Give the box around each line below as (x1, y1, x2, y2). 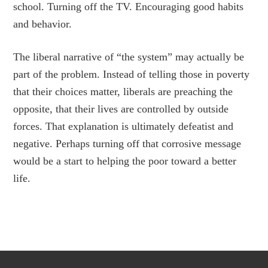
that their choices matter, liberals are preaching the (13, 86, 233, 98)
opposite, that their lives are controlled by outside (13, 103, 229, 115)
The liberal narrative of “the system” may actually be (13, 51, 245, 63)
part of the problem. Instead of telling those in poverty (13, 68, 250, 80)
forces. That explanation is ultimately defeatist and (13, 120, 234, 132)
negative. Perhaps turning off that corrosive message (13, 138, 242, 150)
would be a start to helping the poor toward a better (13, 155, 237, 167)
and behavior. (13, 18, 72, 30)
